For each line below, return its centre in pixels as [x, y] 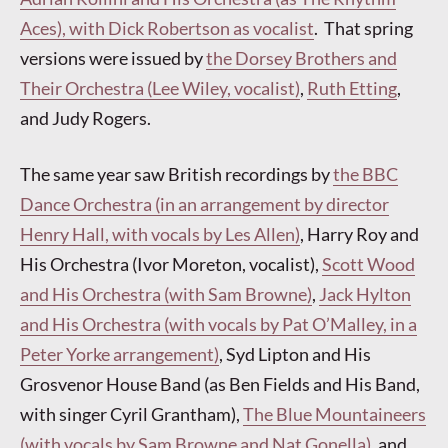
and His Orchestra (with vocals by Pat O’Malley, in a [218, 323]
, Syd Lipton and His [295, 353]
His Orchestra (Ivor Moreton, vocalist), [171, 263]
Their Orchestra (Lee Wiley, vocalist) [160, 88]
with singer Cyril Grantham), [131, 413]
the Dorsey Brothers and [301, 58]
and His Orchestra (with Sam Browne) [166, 293]
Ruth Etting [352, 88]
